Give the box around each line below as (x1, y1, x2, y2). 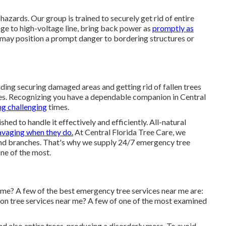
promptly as (152, 23, 194, 33)
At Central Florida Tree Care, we (73, 127, 186, 137)
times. (47, 102, 69, 111)
